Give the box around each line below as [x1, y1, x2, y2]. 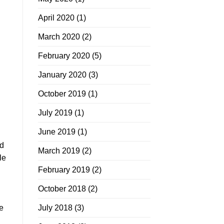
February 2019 [38, 165, 90, 174]
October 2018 [38, 184, 86, 193]
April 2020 [38, 13, 74, 22]
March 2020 [38, 32, 80, 41]
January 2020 [38, 70, 86, 79]
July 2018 [38, 203, 72, 212]
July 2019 [38, 108, 72, 117]
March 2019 [38, 146, 80, 155]
